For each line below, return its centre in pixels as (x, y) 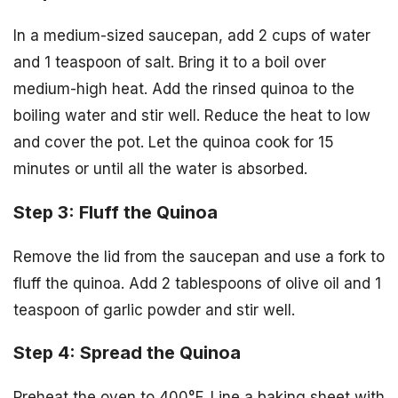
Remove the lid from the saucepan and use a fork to (199, 256)
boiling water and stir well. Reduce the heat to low (192, 115)
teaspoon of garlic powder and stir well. (154, 310)
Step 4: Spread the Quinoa (127, 353)
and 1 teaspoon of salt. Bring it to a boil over (170, 62)
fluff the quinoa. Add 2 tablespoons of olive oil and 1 (197, 283)
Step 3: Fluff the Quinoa (115, 212)
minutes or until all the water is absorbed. (160, 168)
